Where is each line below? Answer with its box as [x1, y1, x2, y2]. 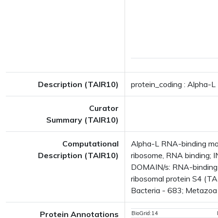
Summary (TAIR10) [46, 115, 119, 125]
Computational [62, 139, 119, 148]
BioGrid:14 [131, 210, 158, 217]
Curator [89, 103, 119, 113]
